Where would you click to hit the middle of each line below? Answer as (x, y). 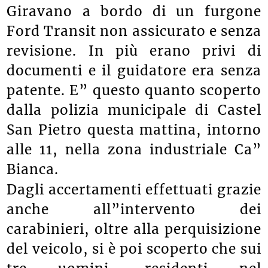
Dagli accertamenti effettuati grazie (134, 189)
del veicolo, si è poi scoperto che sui (134, 249)
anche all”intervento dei (134, 209)
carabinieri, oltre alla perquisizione (134, 229)
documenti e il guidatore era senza (134, 70)
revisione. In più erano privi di (134, 51)
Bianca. (33, 169)
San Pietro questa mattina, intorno (134, 130)
